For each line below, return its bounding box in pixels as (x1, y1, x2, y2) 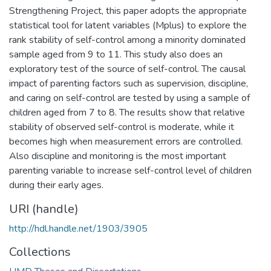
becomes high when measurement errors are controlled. (9, 134, 243, 148)
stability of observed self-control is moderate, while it (9, 120, 234, 134)
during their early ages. (9, 178, 103, 192)
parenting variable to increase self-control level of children (9, 163, 252, 177)
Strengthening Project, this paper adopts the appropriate (9, 4, 247, 18)
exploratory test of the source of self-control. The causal (9, 62, 246, 76)
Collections (9, 243, 71, 260)
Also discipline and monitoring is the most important (9, 149, 226, 163)
